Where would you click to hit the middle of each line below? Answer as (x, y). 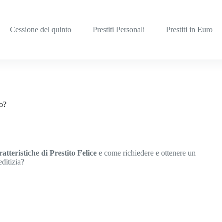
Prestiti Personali (118, 29)
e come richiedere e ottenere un (146, 153)
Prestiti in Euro (189, 29)
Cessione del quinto (41, 29)
